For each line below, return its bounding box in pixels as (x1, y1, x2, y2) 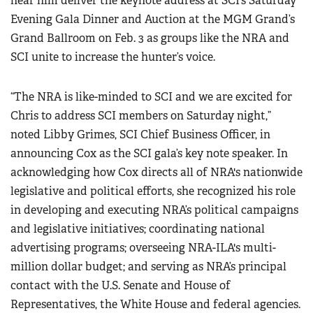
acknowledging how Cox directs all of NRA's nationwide (10, 165, 303, 180)
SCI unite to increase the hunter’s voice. (10, 50, 215, 65)
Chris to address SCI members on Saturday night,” (10, 108, 271, 124)
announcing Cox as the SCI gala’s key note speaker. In (10, 146, 288, 161)
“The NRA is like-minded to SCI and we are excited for (10, 89, 292, 105)
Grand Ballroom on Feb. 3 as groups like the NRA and (10, 31, 289, 46)
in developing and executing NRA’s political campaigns (10, 203, 298, 218)
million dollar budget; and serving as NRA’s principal (10, 259, 286, 275)
